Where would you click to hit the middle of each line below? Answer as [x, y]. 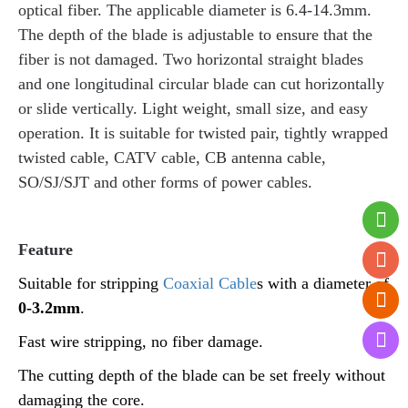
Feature [46, 249]
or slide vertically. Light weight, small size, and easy [193, 108]
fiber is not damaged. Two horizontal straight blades [191, 59]
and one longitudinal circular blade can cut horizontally [201, 83]
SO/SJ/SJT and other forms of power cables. [165, 182]
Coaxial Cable [210, 283]
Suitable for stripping [91, 283]
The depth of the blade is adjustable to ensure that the [195, 34]
